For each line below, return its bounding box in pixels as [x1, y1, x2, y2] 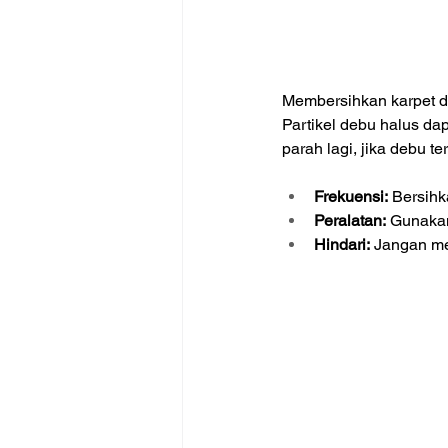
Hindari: [314, 235, 370, 255]
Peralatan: [314, 211, 386, 231]
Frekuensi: [314, 187, 388, 207]
